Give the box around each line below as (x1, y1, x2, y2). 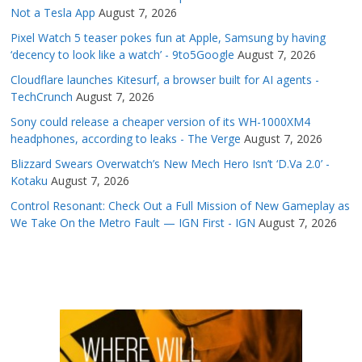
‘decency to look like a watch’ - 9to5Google (11, 47, 235, 63)
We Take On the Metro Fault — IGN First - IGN (11, 215, 256, 231)
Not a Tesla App (11, 5, 96, 21)
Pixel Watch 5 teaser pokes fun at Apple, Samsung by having (11, 30, 326, 46)
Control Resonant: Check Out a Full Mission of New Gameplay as (11, 198, 351, 214)
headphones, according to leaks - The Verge (11, 131, 242, 147)
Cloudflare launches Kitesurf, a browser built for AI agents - (11, 72, 320, 88)
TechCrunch (11, 89, 74, 105)
